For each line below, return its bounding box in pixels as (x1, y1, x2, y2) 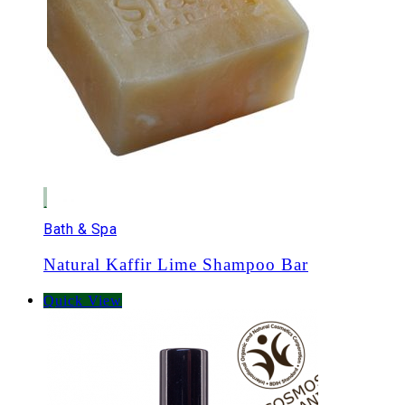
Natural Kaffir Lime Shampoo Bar (43, 254, 308, 274)
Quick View (43, 292, 122, 308)
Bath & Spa (43, 221, 117, 239)
